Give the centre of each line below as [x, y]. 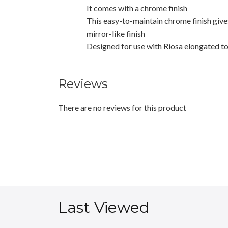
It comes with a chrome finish [137, 8]
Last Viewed [104, 207]
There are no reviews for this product [122, 107]
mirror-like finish [116, 33]
